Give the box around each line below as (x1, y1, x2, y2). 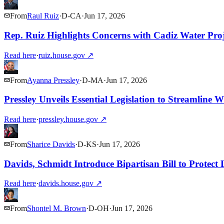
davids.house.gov (38, 179, 93, 188)
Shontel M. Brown (27, 204, 86, 213)
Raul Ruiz (27, 11, 59, 20)
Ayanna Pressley (27, 75, 79, 84)
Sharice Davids (27, 139, 75, 148)
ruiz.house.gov (38, 50, 85, 59)
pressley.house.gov (38, 114, 98, 123)
